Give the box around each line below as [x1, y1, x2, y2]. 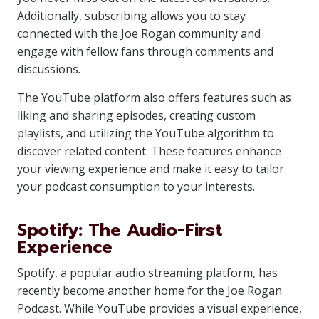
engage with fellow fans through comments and [17, 43, 273, 59]
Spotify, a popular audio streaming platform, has [17, 265, 278, 281]
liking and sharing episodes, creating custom [17, 108, 256, 123]
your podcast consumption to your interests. [17, 179, 255, 194]
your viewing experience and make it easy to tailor [17, 161, 284, 177]
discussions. [17, 61, 80, 77]
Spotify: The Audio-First [17, 217, 223, 243]
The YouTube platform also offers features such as [17, 90, 291, 105]
